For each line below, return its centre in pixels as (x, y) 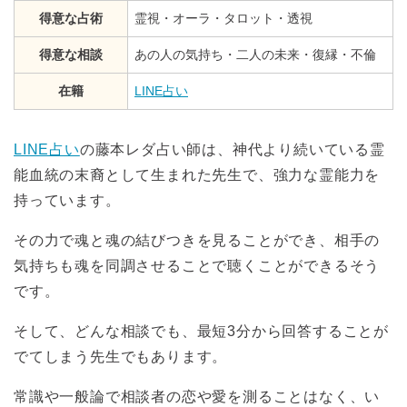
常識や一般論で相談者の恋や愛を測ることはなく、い (197, 397)
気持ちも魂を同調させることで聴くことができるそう (197, 266)
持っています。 (67, 201)
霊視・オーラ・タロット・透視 (223, 19)
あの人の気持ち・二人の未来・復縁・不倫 (255, 55)
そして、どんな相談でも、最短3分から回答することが (202, 332)
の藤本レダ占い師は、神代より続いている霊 (232, 150)
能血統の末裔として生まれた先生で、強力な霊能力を (197, 175)
